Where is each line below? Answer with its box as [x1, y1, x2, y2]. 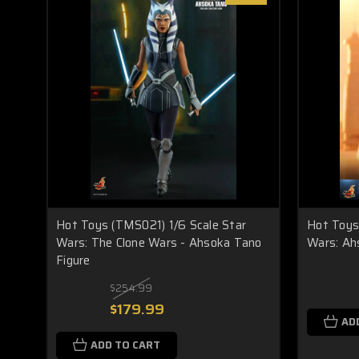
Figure [56, 251, 91, 270]
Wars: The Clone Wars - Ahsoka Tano [56, 233, 262, 252]
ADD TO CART [91, 337, 160, 353]
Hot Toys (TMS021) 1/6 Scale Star [56, 216, 246, 235]
